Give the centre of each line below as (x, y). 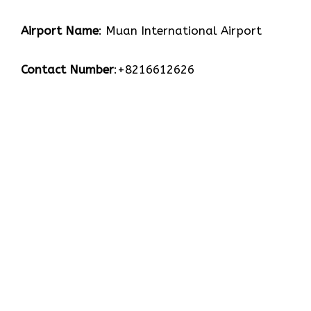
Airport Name (60, 31)
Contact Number (67, 69)
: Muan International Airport (180, 31)
